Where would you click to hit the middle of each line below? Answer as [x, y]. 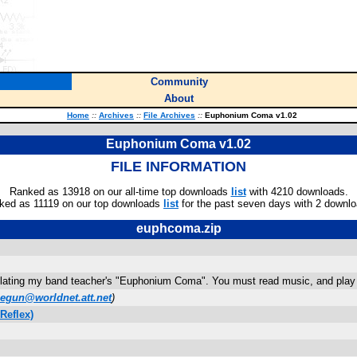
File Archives [169, 115]
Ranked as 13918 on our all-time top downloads [120, 192]
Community [179, 82]
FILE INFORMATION [178, 167]
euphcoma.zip [178, 228]
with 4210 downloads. [297, 192]
